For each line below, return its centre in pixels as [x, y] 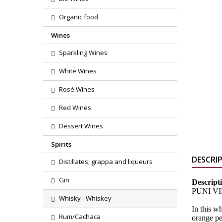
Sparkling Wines [83, 53]
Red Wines [75, 108]
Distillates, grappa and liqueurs [106, 162]
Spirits [61, 144]
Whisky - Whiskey [85, 198]
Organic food [79, 17]
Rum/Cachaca [80, 217]
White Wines [78, 71]
